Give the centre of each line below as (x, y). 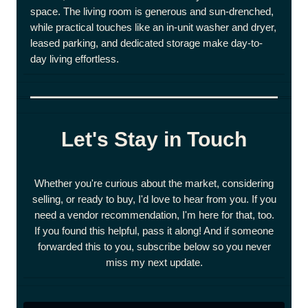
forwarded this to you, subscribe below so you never (154, 246)
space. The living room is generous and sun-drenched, (152, 11)
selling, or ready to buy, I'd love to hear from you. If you (154, 199)
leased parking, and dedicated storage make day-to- (146, 43)
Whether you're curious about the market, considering (154, 183)
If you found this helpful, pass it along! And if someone (154, 231)
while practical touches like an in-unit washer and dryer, (153, 27)
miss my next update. (154, 262)
